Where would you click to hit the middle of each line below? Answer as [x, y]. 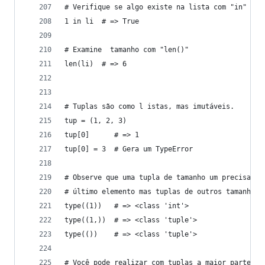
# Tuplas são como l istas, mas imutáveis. [149, 106]
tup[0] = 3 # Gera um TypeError [129, 149]
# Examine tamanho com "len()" [127, 50]
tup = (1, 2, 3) [96, 121]
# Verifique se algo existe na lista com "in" [156, 7]
